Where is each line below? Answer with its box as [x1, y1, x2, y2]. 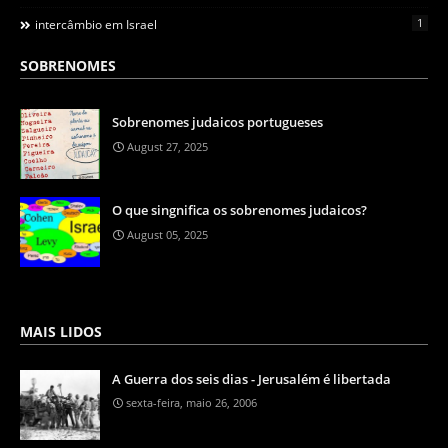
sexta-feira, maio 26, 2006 [126, 394, 257, 410]
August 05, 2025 [127, 226, 208, 242]
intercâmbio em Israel [35, 15, 157, 33]
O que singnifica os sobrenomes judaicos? [112, 200, 367, 219]
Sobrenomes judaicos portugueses [112, 112, 323, 131]
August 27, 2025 [127, 138, 208, 154]
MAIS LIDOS [20, 321, 102, 341]
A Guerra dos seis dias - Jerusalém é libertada [112, 369, 391, 388]
